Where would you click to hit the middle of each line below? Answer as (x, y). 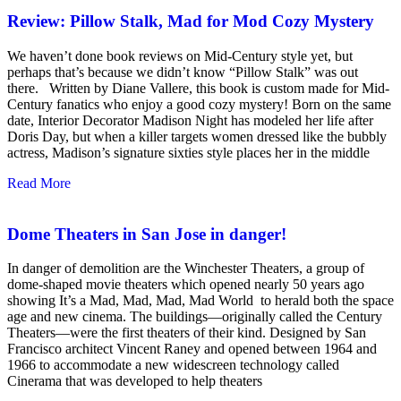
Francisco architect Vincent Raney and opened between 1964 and (192, 349)
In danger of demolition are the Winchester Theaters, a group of (186, 269)
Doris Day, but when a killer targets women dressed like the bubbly (197, 136)
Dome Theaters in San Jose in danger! (147, 234)
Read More (39, 183)
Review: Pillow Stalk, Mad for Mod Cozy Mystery (191, 21)
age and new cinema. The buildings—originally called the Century (195, 317)
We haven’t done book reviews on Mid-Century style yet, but (180, 55)
